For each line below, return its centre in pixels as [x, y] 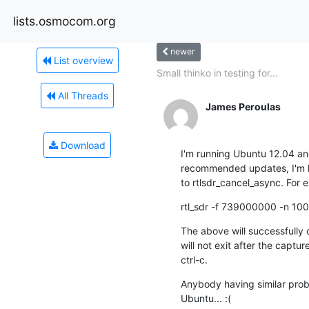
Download [82, 145]
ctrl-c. [194, 259]
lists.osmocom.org [64, 21]
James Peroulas [243, 106]
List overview [82, 60]
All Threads [82, 95]
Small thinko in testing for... [217, 72]
